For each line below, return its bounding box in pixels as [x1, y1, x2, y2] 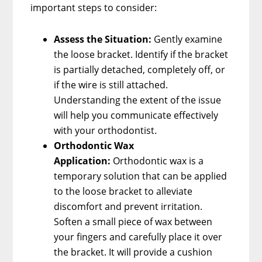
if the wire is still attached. [54, 78, 168, 91]
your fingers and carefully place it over [54, 230, 223, 243]
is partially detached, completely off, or [54, 63, 226, 76]
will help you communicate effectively [54, 108, 219, 122]
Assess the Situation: [54, 32, 152, 46]
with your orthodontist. [54, 123, 157, 137]
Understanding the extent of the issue [54, 93, 222, 106]
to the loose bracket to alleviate [54, 184, 193, 198]
